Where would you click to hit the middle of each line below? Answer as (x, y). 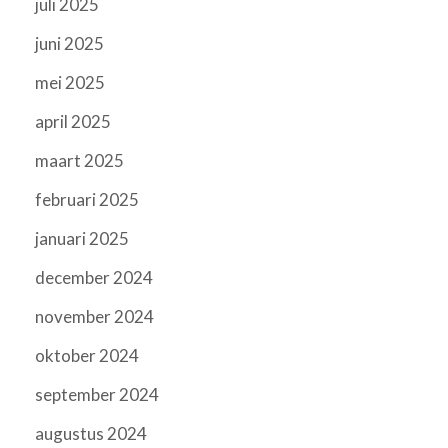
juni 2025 (69, 44)
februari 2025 (87, 200)
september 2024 (97, 395)
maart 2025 (79, 161)
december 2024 (94, 278)
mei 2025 (70, 83)
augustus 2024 (91, 434)
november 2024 (94, 317)
